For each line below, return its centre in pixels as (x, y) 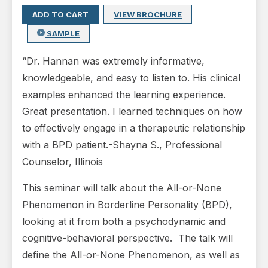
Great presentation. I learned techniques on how (132, 112)
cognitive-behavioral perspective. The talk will (127, 238)
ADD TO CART (60, 15)
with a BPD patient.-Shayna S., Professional (122, 145)
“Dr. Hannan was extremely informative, (113, 61)
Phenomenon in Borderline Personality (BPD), (127, 205)
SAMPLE (62, 34)
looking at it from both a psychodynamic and (124, 222)
